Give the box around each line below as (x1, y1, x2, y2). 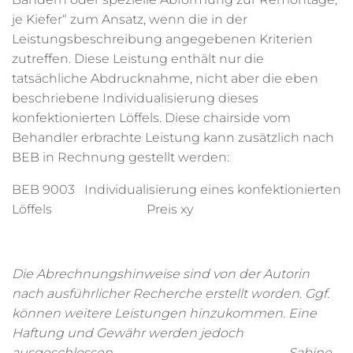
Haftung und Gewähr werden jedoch (12, 325, 243, 340)
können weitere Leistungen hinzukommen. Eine (12, 306, 317, 321)
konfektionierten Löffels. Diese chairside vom (12, 110, 291, 125)
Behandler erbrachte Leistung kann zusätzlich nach (12, 130, 334, 145)
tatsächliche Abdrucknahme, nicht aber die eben (12, 71, 318, 86)
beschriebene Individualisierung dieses (12, 91, 258, 106)
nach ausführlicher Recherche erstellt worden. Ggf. (12, 286, 329, 301)
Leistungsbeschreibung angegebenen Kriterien (12, 32, 313, 46)
